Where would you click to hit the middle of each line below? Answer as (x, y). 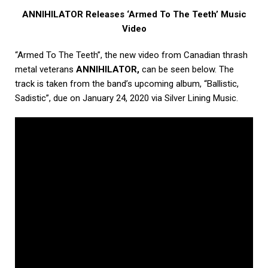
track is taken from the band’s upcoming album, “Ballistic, (127, 84)
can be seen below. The (187, 70)
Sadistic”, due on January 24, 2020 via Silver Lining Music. (127, 98)
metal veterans (45, 70)
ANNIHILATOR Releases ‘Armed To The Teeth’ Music (134, 15)
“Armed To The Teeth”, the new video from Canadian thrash (131, 55)
